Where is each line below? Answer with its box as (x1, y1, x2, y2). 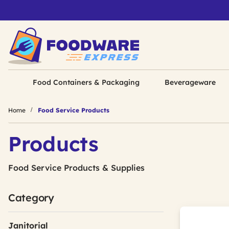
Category (8, 191, 54, 204)
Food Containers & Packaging (33, 78, 140, 87)
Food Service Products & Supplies (8, 163, 145, 173)
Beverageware (164, 78, 216, 87)
